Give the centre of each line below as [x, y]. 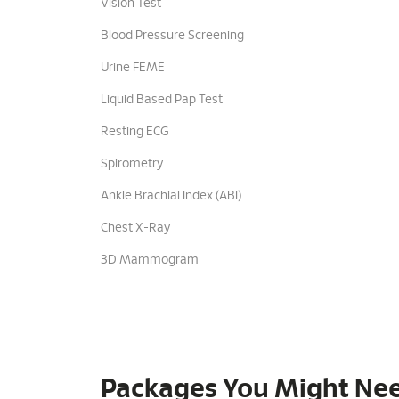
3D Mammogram [149, 260]
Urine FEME [132, 68]
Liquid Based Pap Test [161, 100]
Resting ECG [134, 132]
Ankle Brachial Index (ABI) [171, 196]
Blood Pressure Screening [172, 36]
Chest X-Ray [135, 228]
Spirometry [131, 164]
